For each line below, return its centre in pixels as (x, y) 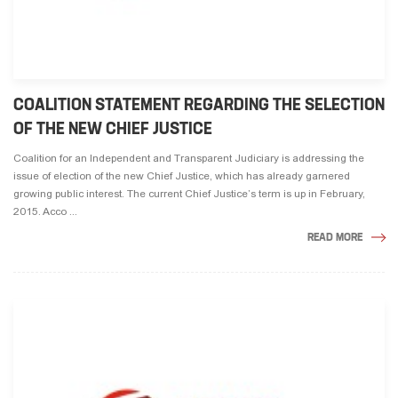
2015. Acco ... (45, 212)
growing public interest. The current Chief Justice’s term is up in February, (189, 194)
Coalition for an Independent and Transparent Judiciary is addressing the (189, 159)
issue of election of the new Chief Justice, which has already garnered (182, 176)
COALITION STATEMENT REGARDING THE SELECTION (199, 105)
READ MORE (335, 237)
